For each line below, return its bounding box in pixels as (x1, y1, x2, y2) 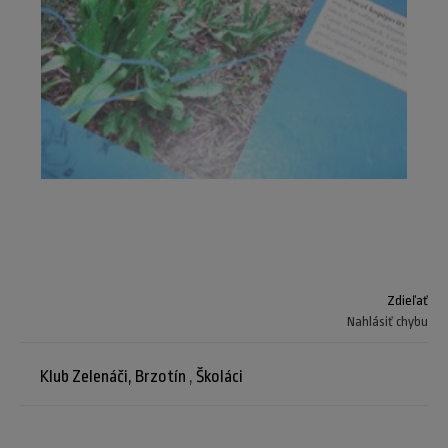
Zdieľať (387, 293, 428, 309)
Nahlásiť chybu (347, 314, 428, 330)
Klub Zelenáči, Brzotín (40, 367, 186, 387)
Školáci (196, 367, 243, 387)
